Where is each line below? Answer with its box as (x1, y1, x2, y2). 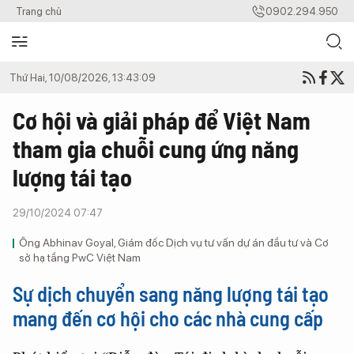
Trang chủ (16, 5, 62, 17)
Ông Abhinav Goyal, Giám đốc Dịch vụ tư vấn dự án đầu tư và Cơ (19, 236, 329, 249)
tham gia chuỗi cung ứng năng (13, 134, 299, 163)
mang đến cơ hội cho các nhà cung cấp (13, 306, 323, 330)
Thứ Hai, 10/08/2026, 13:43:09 (9, 71, 156, 84)
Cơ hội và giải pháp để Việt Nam (13, 106, 311, 134)
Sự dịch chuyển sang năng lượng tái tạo (13, 281, 329, 306)
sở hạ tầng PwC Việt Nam (19, 251, 141, 264)
